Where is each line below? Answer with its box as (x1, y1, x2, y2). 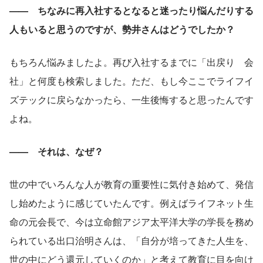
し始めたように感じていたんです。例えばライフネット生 (9, 195, 254, 210)
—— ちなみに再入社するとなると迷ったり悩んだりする (9, 3, 254, 17)
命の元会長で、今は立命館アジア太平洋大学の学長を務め (9, 214, 254, 228)
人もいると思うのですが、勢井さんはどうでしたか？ (9, 22, 235, 36)
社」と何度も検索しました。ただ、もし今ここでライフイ (9, 73, 254, 87)
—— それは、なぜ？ (9, 144, 103, 158)
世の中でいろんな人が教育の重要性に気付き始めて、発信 (9, 177, 254, 191)
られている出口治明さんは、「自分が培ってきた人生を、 (9, 233, 254, 247)
